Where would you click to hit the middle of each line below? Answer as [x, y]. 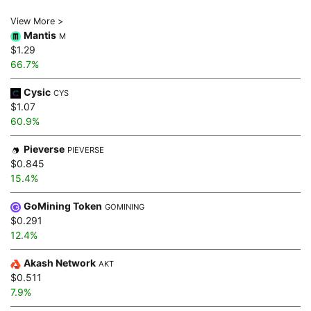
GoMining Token [63, 206]
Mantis [40, 35]
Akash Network [60, 263]
